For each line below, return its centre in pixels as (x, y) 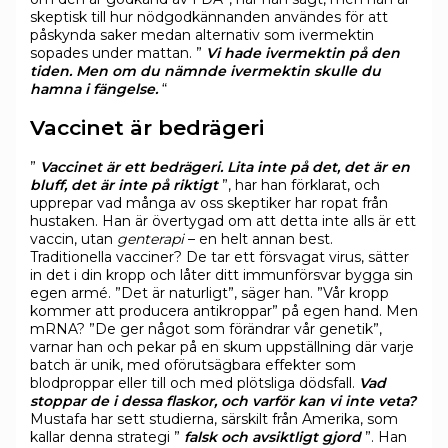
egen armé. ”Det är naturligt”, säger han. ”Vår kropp (209, 292)
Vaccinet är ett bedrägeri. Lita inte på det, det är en (224, 166)
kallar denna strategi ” (106, 436)
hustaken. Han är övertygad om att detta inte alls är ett (222, 220)
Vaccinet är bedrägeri (146, 128)
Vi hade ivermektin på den (302, 52)
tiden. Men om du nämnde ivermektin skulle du (205, 70)
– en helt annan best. (260, 238)
